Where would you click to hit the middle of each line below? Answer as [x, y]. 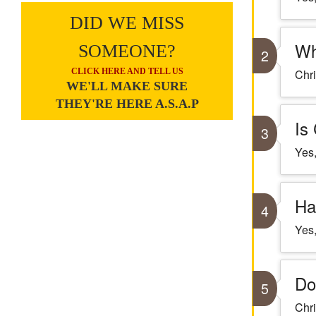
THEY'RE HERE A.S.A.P [127, 104]
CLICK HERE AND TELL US [127, 71]
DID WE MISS [127, 23]
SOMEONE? [127, 51]
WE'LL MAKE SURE [127, 86]
